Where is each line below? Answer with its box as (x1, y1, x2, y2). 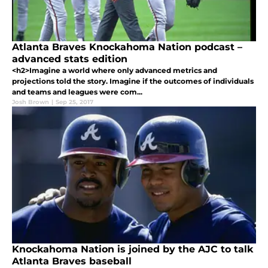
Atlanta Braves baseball (12, 255, 132, 267)
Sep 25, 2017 (56, 98, 93, 106)
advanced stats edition (12, 53, 127, 65)
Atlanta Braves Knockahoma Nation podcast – (12, 41, 242, 53)
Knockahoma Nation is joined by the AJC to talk (12, 243, 253, 255)
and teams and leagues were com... (12, 87, 142, 96)
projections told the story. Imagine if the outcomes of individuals (12, 76, 254, 86)
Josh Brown (12, 98, 49, 106)
